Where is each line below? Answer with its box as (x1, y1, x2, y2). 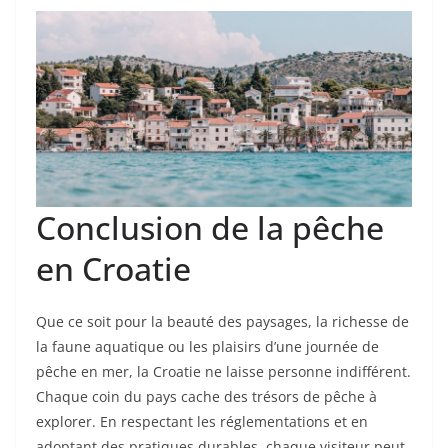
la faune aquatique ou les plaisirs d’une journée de (36, 337, 379, 357)
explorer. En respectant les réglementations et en (36, 412, 368, 432)
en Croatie (36, 247, 191, 291)
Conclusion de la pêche (36, 206, 384, 250)
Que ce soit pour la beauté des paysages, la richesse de (36, 312, 409, 332)
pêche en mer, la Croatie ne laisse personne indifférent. (36, 362, 411, 382)
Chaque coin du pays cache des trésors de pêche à (36, 387, 377, 407)
